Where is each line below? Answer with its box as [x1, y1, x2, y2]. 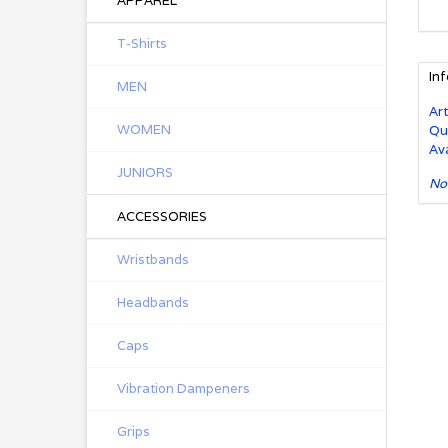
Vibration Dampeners [117, 380, 250, 397]
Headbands [117, 294, 189, 311]
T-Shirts [117, 35, 167, 52]
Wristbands [117, 251, 189, 268]
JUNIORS [117, 164, 173, 181]
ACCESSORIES [117, 208, 207, 225]
